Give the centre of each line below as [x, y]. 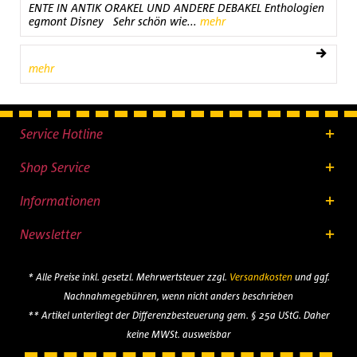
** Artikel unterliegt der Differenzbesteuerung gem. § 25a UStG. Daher [178, 316]
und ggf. [311, 277]
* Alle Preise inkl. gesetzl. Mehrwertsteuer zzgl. [128, 277]
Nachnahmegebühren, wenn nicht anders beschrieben [178, 296]
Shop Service [55, 167]
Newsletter [51, 234]
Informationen [60, 201]
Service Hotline [61, 134]
